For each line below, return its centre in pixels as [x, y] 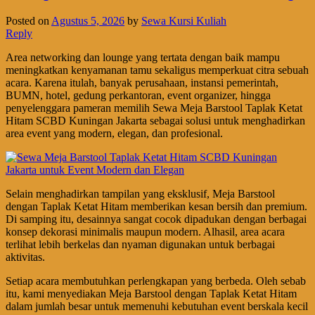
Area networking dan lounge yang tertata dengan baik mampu [143, 57]
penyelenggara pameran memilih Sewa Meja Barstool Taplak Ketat [154, 108]
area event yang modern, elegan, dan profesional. [114, 133]
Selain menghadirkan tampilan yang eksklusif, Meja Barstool [140, 193]
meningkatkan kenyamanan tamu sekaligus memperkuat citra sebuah [157, 70]
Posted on [28, 20]
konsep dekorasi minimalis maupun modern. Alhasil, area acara [145, 231]
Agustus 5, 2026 [88, 20]
